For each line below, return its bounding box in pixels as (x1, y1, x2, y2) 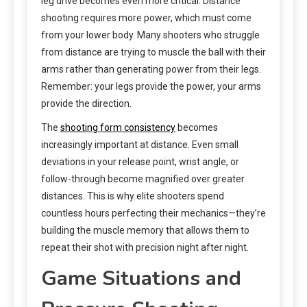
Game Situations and (41, 264, 241, 293)
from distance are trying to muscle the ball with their (41, 46, 266, 58)
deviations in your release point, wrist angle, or (41, 156, 239, 167)
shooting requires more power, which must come (41, 12, 251, 23)
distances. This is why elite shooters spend (41, 190, 224, 201)
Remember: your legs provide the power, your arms (41, 80, 261, 92)
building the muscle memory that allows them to (41, 224, 249, 236)
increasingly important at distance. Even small (41, 138, 238, 150)
